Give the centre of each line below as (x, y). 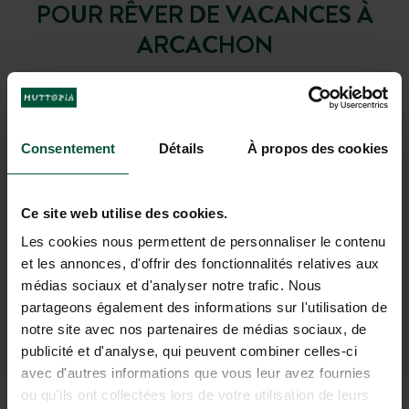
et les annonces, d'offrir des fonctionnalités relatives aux (200, 263)
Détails (181, 148)
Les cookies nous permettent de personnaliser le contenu (204, 241)
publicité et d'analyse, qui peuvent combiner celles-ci (189, 351)
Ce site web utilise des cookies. (124, 213)
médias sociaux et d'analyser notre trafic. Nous (172, 285)
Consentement (68, 148)
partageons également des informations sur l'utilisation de (204, 307)
